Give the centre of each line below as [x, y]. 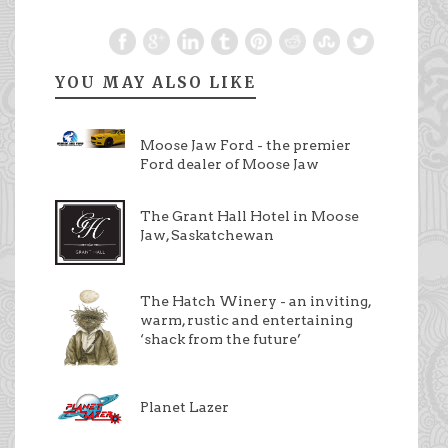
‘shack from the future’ [220, 338]
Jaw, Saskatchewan [207, 235]
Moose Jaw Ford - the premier [245, 145]
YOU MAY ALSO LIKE [155, 83]
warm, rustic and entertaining [246, 319]
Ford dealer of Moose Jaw [229, 164]
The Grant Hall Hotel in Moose [249, 216]
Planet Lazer [184, 406]
